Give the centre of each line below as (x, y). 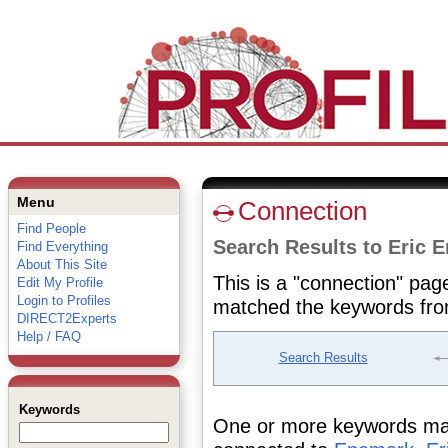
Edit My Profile (59, 282)
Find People (51, 228)
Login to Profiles (63, 300)
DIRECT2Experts (66, 318)
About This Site (61, 264)
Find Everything (62, 246)
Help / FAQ (48, 336)
